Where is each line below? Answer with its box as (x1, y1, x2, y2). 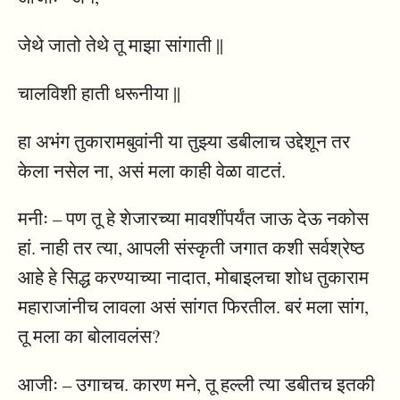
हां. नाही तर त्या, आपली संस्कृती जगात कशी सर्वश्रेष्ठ (18, 235, 364, 261)
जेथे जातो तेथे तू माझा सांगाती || (18, 32, 223, 58)
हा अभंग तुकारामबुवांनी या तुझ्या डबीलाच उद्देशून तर (18, 128, 350, 154)
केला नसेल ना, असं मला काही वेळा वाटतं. (18, 157, 286, 183)
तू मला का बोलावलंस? (18, 323, 160, 349)
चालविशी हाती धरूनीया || (18, 79, 180, 105)
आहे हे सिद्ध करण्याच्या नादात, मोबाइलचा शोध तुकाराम (18, 264, 369, 290)
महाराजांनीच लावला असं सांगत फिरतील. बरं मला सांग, (18, 294, 369, 320)
